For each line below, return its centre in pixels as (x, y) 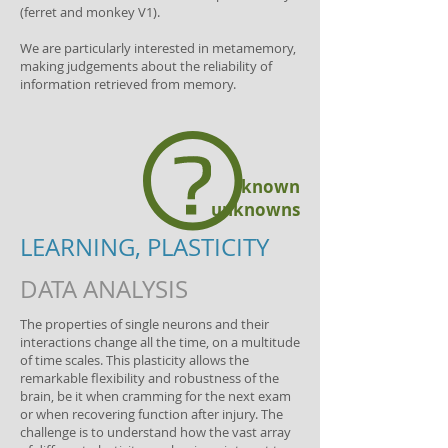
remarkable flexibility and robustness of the (149, 378)
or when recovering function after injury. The (151, 414)
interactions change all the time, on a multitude (160, 342)
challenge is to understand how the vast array (155, 432)
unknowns (255, 209)
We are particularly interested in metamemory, (158, 48)
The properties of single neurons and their (144, 324)
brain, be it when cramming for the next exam (155, 396)
